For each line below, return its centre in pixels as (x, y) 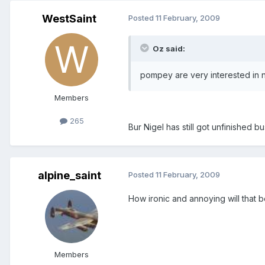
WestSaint (69, 18)
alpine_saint (69, 175)
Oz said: (168, 48)
